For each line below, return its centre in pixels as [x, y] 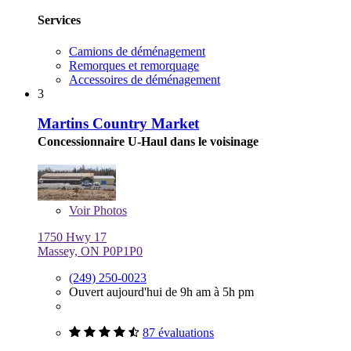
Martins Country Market [118, 124]
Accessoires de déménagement [145, 79]
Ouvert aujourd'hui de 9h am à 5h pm [161, 292]
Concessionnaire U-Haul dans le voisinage [148, 142]
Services [59, 20]
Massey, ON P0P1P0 [90, 251]
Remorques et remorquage [134, 65]
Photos [109, 211]
